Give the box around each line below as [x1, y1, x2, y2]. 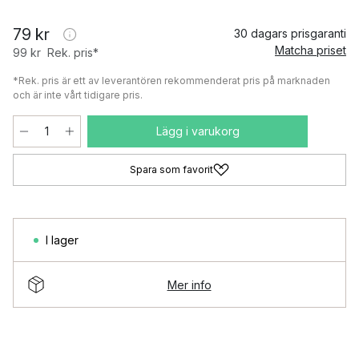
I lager [46, 233, 79, 247]
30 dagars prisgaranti [234, 26, 346, 40]
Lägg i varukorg [155, 124, 240, 138]
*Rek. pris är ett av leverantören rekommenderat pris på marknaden [13, 75, 330, 87]
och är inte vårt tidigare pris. [13, 89, 143, 101]
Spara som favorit [130, 163, 213, 175]
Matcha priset [275, 43, 346, 57]
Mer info [167, 277, 212, 292]
